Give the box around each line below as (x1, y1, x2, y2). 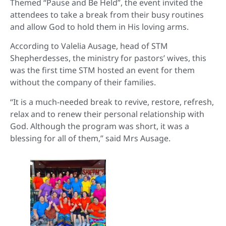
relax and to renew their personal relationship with (10, 108, 204, 120)
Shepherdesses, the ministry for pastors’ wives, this (10, 52, 206, 64)
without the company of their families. (10, 77, 156, 88)
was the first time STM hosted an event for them (10, 65, 195, 76)
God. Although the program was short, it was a (10, 120, 189, 132)
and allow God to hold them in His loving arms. (10, 21, 189, 32)
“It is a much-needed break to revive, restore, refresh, (10, 96, 214, 107)
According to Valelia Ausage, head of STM (10, 40, 168, 52)
